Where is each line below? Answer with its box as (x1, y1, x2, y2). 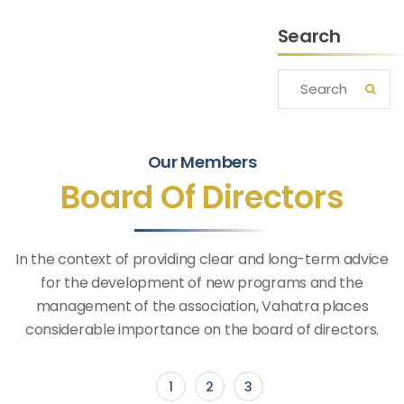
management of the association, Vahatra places (35, 295, 369, 317)
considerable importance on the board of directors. (24, 318, 379, 340)
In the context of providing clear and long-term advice (15, 248, 389, 270)
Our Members (147, 150, 257, 173)
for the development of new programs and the (41, 271, 363, 293)
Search (277, 23, 341, 49)
